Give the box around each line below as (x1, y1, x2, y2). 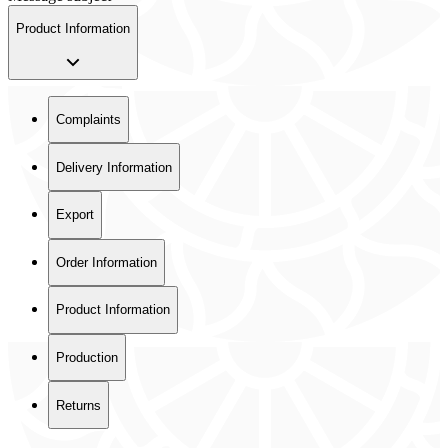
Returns (56, 397, 101, 413)
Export (56, 207, 94, 223)
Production (56, 350, 118, 366)
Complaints (56, 111, 121, 127)
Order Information (56, 254, 157, 270)
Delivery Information (56, 159, 172, 175)
